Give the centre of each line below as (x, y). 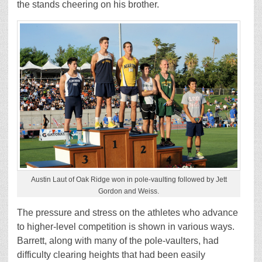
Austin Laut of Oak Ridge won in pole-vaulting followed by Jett (129, 180)
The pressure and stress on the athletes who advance (127, 213)
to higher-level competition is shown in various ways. (126, 227)
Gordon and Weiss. (129, 192)
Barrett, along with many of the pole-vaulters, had (118, 241)
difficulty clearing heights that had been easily (111, 255)
